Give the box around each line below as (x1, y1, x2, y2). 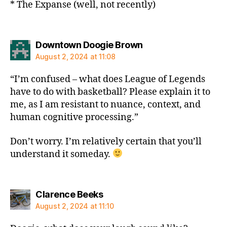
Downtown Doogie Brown (35, 40, 143, 50)
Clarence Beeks (35, 189, 103, 200)
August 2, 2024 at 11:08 (35, 52, 116, 61)
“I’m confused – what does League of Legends (10, 73, 205, 85)
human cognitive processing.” (10, 111, 138, 123)
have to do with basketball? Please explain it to (10, 86, 210, 98)
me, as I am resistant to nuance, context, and (10, 99, 201, 110)
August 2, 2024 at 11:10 (35, 202, 114, 210)
